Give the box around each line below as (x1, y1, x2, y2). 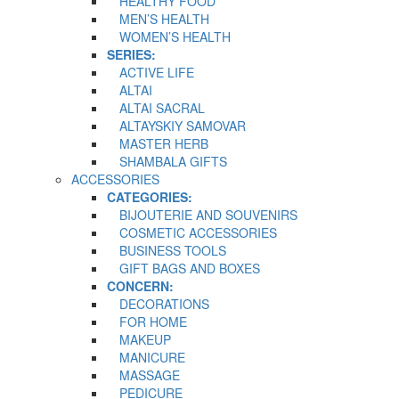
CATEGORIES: (107, 187, 192, 206)
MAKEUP (107, 330, 171, 348)
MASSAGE (107, 365, 180, 384)
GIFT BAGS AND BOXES (107, 258, 260, 277)
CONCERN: (107, 276, 174, 295)
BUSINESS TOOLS (107, 240, 226, 259)
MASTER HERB (107, 134, 208, 152)
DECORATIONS (107, 294, 209, 313)
